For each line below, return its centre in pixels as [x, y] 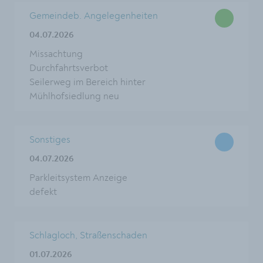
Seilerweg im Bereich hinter [87, 82]
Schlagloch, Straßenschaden [88, 235]
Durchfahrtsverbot [69, 68]
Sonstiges [50, 140]
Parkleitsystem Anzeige [78, 178]
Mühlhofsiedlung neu [74, 96]
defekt [43, 192]
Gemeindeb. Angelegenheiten [94, 16]
